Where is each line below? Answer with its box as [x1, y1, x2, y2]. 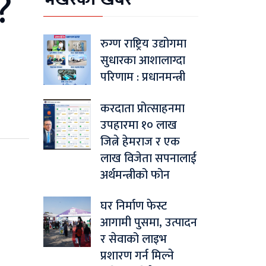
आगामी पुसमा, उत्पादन [100, 213, 197, 233]
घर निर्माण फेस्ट [100, 196, 167, 217]
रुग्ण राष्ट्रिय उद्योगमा [100, 34, 186, 55]
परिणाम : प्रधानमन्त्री [100, 67, 185, 88]
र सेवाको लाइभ [100, 229, 167, 250]
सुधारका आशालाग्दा [100, 50, 185, 71]
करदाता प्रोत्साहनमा [100, 99, 185, 119]
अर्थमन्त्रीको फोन [100, 165, 170, 186]
